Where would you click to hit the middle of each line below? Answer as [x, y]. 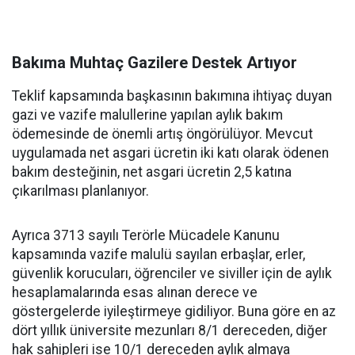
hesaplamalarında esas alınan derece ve [135, 292]
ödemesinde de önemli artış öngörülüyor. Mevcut [162, 134]
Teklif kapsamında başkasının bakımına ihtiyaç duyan [172, 96]
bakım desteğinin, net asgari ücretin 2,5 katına [152, 172]
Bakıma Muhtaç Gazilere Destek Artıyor [155, 63]
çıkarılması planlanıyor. [80, 191]
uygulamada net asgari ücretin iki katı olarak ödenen [170, 153]
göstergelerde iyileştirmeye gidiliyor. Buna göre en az [174, 311]
